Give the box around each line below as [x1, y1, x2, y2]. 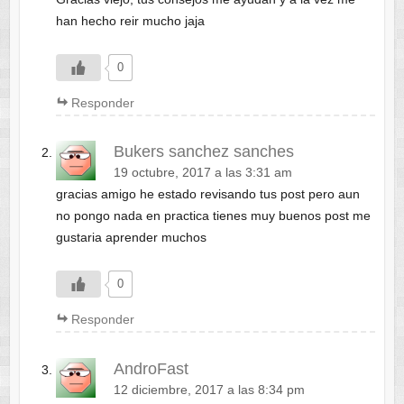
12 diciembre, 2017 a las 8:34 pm [113, 382, 305, 397]
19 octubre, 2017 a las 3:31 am [113, 166, 292, 180]
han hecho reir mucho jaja [55, 14, 205, 29]
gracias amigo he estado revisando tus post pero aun [55, 187, 360, 202]
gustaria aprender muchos [55, 230, 207, 245]
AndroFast [113, 359, 188, 378]
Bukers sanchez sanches [113, 142, 294, 161]
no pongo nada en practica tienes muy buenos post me [55, 208, 371, 224]
